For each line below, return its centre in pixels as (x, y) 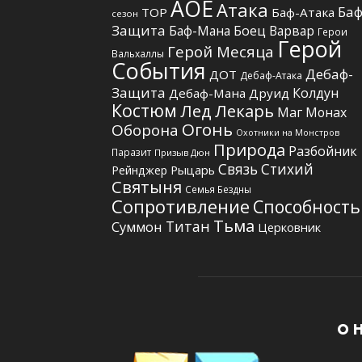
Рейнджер (139, 170)
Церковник (289, 227)
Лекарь (244, 110)
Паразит (131, 152)
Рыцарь (193, 169)
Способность (307, 206)
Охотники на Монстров (288, 132)
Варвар (292, 30)
